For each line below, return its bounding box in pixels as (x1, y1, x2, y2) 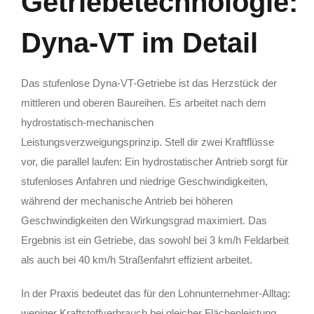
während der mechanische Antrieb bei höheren (21, 195, 233, 207)
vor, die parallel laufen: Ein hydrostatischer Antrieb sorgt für (21, 156, 288, 168)
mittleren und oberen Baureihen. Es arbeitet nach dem (21, 97, 266, 109)
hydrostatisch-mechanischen (21, 116, 153, 129)
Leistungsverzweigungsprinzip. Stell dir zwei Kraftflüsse (21, 136, 274, 149)
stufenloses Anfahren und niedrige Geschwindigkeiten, (21, 175, 268, 188)
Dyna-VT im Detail (21, 27, 258, 59)
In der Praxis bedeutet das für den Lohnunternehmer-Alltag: (21, 287, 290, 300)
